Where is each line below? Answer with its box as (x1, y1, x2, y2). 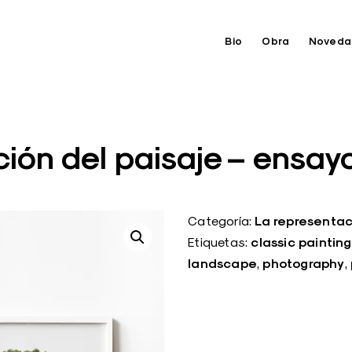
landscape (188, 255, 258, 272)
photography (262, 255, 345, 272)
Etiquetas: (188, 234, 251, 249)
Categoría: (188, 213, 255, 228)
